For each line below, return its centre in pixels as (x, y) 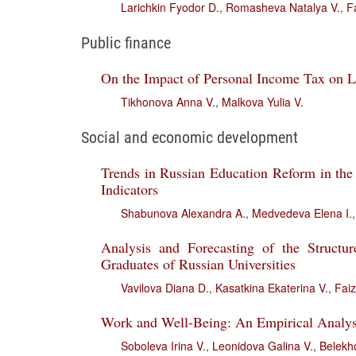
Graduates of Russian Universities (198, 264)
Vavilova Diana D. (165, 288)
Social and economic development (190, 137)
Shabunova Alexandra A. (183, 213)
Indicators (130, 189)
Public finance (126, 43)
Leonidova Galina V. (263, 346)
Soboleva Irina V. (163, 346)
